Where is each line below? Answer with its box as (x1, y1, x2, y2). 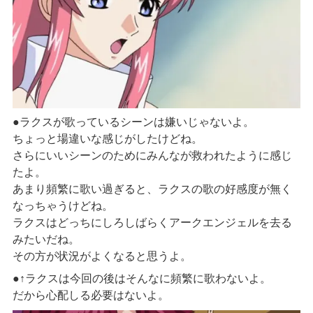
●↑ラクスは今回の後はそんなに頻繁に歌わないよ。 (12, 272, 271, 285)
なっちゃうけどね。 (12, 200, 113, 212)
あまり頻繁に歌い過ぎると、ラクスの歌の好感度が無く (12, 183, 292, 196)
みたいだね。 (12, 233, 80, 246)
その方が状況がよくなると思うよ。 (12, 250, 191, 263)
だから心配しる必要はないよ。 (12, 289, 169, 302)
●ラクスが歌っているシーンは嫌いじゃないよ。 (12, 116, 254, 129)
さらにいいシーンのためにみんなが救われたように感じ (12, 150, 292, 162)
